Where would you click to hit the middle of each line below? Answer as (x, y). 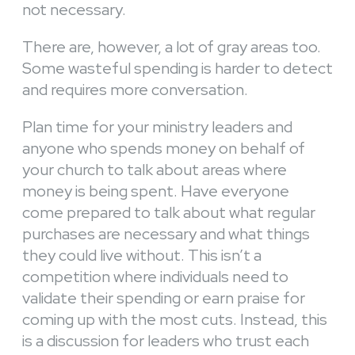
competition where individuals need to (155, 277)
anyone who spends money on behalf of (164, 149)
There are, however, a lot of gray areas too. (172, 47)
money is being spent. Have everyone (156, 191)
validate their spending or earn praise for (164, 298)
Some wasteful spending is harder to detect (177, 69)
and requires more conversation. (135, 90)
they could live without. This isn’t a (142, 256)
